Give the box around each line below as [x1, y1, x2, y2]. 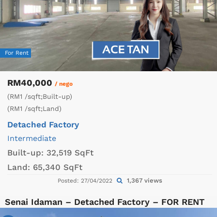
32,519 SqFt [46, 148, 93, 158]
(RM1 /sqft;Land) [7, 105, 62, 113]
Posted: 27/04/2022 [57, 177, 114, 185]
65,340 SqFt [33, 162, 82, 172]
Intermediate [7, 134, 56, 143]
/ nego [55, 80, 73, 88]
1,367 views [124, 177, 162, 185]
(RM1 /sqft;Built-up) [7, 93, 72, 101]
